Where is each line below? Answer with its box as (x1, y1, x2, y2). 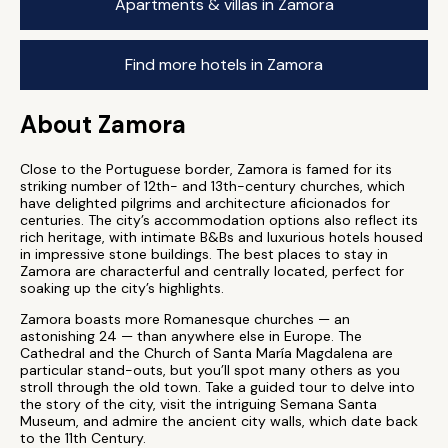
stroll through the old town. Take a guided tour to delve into (20, 378, 415, 396)
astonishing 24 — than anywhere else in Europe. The (20, 327, 362, 345)
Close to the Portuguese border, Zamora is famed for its (20, 160, 392, 178)
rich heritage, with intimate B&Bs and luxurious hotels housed (20, 228, 423, 246)
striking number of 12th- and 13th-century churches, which (20, 177, 405, 195)
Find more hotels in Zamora (125, 54, 323, 75)
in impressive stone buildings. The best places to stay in (20, 245, 388, 263)
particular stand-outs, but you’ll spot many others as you (20, 361, 400, 379)
